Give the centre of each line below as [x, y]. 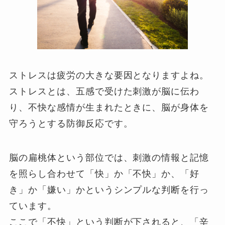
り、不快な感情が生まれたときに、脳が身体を [109, 108]
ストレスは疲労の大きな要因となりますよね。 [109, 76]
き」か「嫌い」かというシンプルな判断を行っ [109, 190]
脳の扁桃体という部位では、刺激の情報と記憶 [109, 157]
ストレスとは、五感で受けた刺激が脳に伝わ [104, 92]
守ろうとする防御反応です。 [71, 124]
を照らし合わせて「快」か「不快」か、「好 [104, 174]
